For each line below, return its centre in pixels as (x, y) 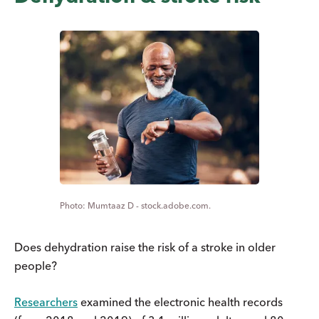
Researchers (46, 302)
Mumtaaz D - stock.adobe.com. (149, 205)
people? (36, 265)
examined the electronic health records (180, 302)
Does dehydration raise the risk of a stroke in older (145, 247)
